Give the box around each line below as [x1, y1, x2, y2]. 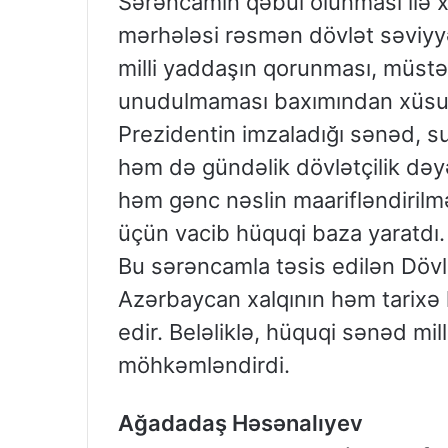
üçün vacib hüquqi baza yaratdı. [118, 220, 445, 247]
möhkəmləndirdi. [118, 352, 290, 379]
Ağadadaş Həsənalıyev [118, 410, 363, 437]
